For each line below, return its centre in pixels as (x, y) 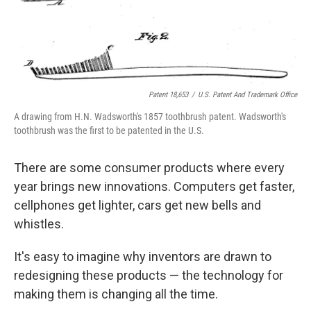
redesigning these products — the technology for (149, 275)
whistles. (39, 224)
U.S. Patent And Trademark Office (247, 94)
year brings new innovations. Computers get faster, (154, 186)
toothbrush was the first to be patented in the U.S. (109, 130)
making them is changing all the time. (116, 294)
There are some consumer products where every (149, 167)
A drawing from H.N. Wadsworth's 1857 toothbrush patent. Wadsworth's (150, 116)
